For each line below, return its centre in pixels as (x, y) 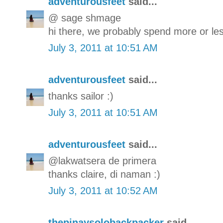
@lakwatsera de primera (102, 161)
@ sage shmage (85, 18)
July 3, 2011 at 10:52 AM (103, 191)
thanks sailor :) (81, 96)
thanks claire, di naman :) (104, 174)
